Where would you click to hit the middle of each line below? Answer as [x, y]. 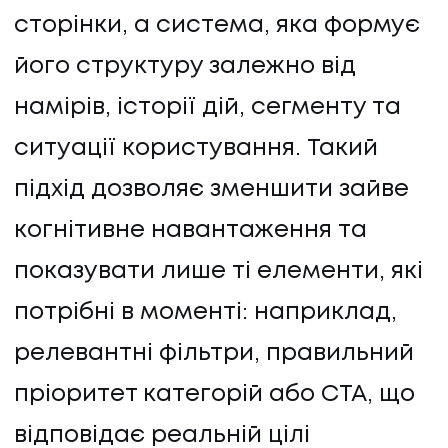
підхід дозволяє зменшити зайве [211, 189]
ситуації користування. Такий [196, 148]
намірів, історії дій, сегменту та [207, 107]
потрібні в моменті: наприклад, [205, 312]
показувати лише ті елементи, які [218, 271]
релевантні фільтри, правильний [214, 353]
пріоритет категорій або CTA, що [214, 394]
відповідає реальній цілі [162, 435]
